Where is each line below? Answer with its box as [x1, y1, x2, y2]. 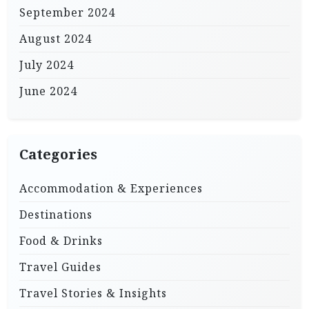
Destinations [19, 206, 92, 222]
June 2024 [19, 83, 77, 99]
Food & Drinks [19, 232, 103, 248]
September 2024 [19, 4, 115, 20]
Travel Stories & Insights [19, 285, 167, 301]
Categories [19, 145, 97, 163]
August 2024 [19, 30, 92, 46]
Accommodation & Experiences [19, 180, 203, 196]
